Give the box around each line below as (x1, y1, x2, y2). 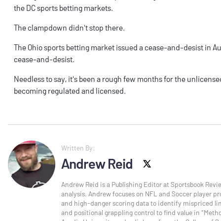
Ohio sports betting (28, 42, 89, 52)
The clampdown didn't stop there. (14, 23, 126, 33)
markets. (82, 3, 116, 13)
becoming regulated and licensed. (14, 86, 126, 96)
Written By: (61, 144, 95, 152)
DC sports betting (26, 3, 82, 13)
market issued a (89, 42, 145, 52)
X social (151, 155, 174, 164)
